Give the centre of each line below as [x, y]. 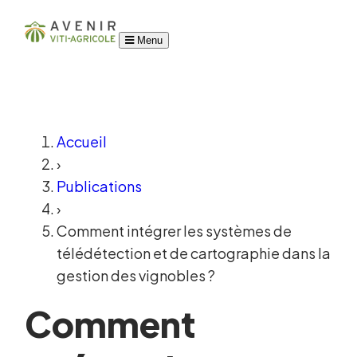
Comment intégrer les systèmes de [175, 231]
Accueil [82, 142]
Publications [100, 186]
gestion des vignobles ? [136, 276]
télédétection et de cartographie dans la [194, 253]
